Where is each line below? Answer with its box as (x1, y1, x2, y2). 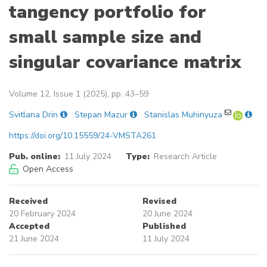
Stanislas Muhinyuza (144, 109, 222, 121)
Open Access (23, 163, 73, 175)
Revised (142, 195, 176, 207)
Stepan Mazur (74, 109, 128, 121)
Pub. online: (9, 151, 60, 163)
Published (142, 221, 186, 232)
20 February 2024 (9, 208, 76, 220)
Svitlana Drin (9, 109, 58, 121)
